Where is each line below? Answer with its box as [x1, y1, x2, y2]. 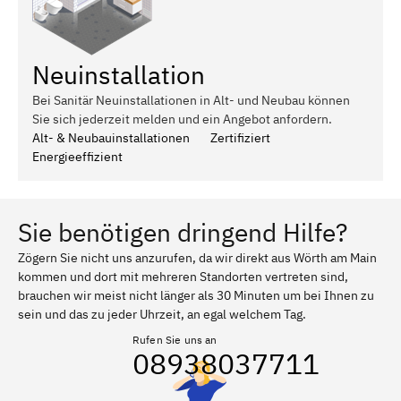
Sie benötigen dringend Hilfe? [18, 215, 347, 249]
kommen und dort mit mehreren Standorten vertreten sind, [18, 268, 348, 285]
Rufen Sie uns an [132, 332, 218, 346]
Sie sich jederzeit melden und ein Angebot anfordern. [32, 110, 332, 127]
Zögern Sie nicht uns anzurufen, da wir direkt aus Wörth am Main [18, 249, 377, 266]
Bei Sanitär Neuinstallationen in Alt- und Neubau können [32, 91, 350, 108]
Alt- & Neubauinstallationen [32, 129, 190, 146]
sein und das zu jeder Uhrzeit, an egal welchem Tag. [18, 305, 306, 322]
